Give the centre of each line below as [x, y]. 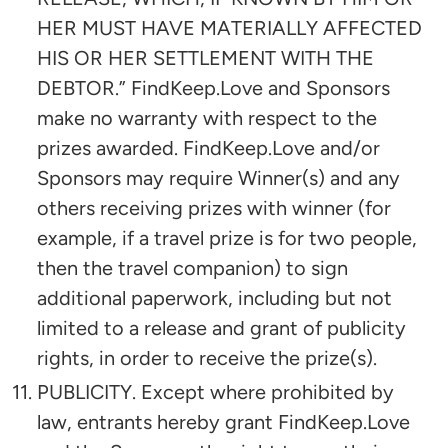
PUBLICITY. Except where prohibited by [215, 391]
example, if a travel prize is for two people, [227, 237]
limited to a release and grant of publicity [221, 327]
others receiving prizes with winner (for [214, 207]
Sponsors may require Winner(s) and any [218, 177]
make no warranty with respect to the [207, 117]
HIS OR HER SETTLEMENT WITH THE [205, 57]
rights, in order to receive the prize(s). [207, 357]
